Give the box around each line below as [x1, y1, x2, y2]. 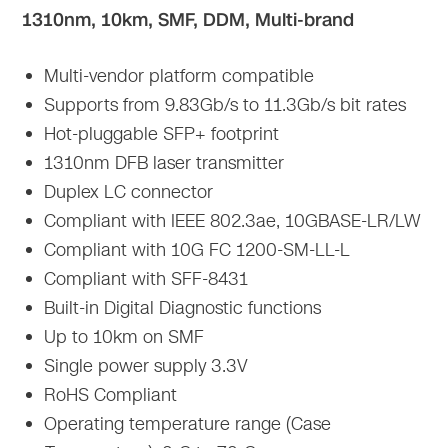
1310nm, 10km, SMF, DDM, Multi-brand [22, 7, 355, 32]
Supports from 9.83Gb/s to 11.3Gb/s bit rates [39, 91, 407, 118]
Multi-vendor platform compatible [39, 62, 315, 89]
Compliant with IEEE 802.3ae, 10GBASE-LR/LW [39, 207, 422, 234]
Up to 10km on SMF [39, 323, 205, 350]
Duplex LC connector [39, 178, 214, 205]
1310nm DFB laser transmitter [39, 149, 285, 176]
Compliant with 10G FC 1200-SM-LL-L [39, 236, 351, 263]
